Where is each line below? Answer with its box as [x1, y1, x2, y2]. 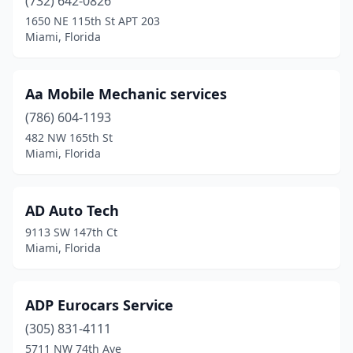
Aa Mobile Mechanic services [25, 84, 227, 103]
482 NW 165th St [25, 130, 113, 145]
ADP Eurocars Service [25, 295, 173, 314]
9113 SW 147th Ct [25, 225, 117, 240]
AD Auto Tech [25, 201, 119, 220]
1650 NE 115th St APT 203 [25, 13, 160, 28]
